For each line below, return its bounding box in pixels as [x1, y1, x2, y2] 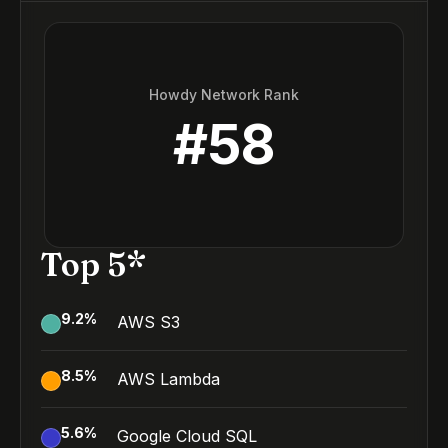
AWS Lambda [117, 369, 220, 389]
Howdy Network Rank [149, 85, 299, 103]
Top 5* [41, 245, 146, 284]
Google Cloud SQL [117, 426, 257, 446]
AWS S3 [117, 312, 180, 332]
